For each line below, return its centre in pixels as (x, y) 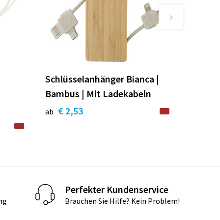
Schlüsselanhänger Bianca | (102, 79)
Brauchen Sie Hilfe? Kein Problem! (123, 201)
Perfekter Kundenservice (117, 190)
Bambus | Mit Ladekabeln (98, 93)
